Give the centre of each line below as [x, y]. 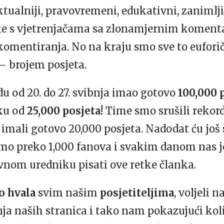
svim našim [68, 193]
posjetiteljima [137, 193]
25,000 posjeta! [65, 111]
